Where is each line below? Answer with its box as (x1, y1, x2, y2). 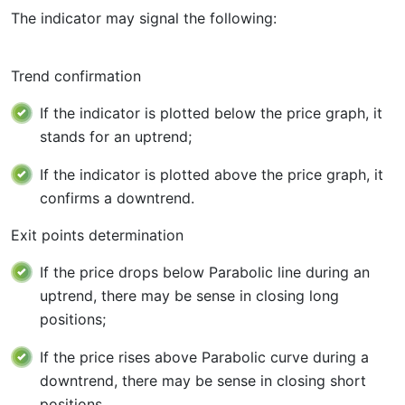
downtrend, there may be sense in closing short (40, 372, 366, 390)
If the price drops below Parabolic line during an (40, 263, 370, 281)
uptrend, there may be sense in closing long (40, 287, 339, 305)
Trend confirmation (11, 67, 141, 85)
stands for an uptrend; (40, 127, 192, 146)
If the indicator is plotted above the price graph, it (40, 165, 383, 184)
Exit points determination (11, 226, 184, 244)
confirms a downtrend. (40, 189, 194, 207)
